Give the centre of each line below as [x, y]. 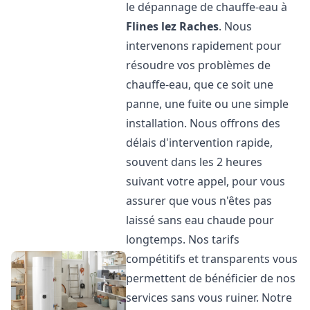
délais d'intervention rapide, [200, 143]
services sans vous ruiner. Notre [209, 298]
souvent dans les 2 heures [194, 162]
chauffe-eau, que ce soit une [200, 84]
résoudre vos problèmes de [199, 65]
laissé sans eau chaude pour [200, 220]
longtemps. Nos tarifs [183, 239]
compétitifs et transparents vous [212, 259]
